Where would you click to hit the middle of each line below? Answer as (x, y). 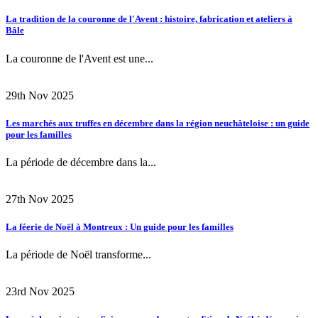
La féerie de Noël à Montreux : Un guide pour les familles (120, 227)
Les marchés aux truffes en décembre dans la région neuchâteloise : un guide (158, 123)
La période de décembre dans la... (81, 162)
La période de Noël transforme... (78, 255)
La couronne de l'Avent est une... (79, 58)
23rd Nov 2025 (40, 292)
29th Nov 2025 (40, 95)
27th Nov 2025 (40, 199)
